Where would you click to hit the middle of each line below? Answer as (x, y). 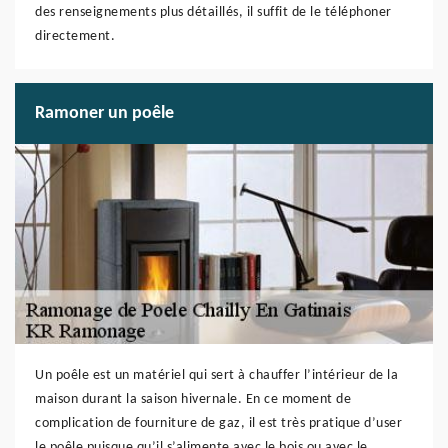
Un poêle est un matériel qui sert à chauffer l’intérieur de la (216, 375)
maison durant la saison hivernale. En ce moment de (193, 399)
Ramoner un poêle (104, 113)
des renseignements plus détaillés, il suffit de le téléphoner (213, 12)
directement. (75, 36)
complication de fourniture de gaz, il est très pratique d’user (218, 423)
